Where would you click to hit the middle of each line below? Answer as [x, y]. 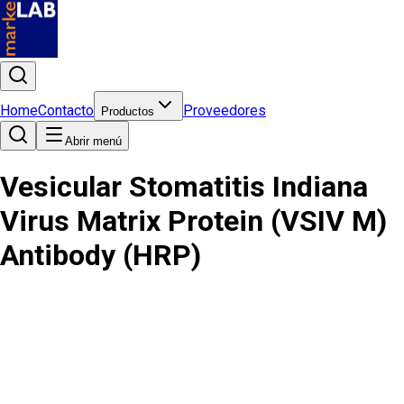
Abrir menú [93, 141]
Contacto [66, 110]
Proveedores [225, 110]
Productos [128, 111]
